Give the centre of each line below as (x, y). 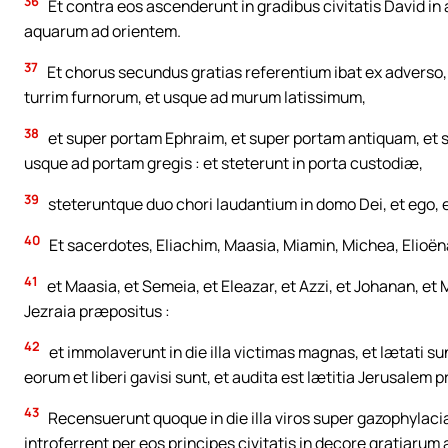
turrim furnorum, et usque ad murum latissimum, (195, 97)
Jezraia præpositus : (97, 310)
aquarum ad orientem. (102, 31)
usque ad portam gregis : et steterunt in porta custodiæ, (223, 163)
